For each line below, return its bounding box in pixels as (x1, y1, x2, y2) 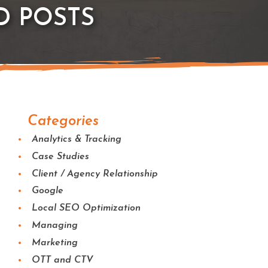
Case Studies (31, 151, 89, 162)
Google (31, 186, 63, 196)
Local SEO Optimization (31, 203, 141, 214)
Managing (31, 220, 78, 230)
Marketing (31, 237, 78, 248)
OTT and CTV (31, 255, 93, 265)
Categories (28, 114, 99, 129)
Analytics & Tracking (31, 135, 121, 144)
